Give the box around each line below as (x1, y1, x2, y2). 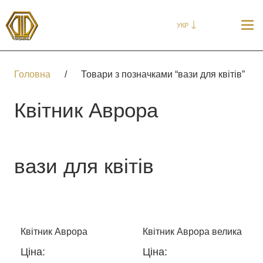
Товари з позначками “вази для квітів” (81, 69, 245, 79)
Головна (14, 69, 50, 79)
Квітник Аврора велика (143, 227, 242, 237)
